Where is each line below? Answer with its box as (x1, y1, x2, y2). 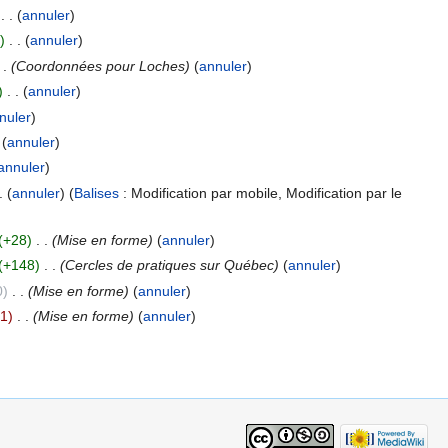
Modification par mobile (130, 184, 278, 201)
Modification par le (285, 184, 402, 201)
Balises (73, 184, 119, 201)
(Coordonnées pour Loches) (10, 57, 190, 74)
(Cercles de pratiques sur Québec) (59, 257, 279, 274)
